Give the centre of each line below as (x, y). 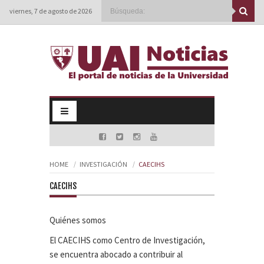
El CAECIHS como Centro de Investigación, (127, 240)
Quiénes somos (78, 220)
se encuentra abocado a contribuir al (116, 254)
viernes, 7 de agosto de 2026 (51, 11)
